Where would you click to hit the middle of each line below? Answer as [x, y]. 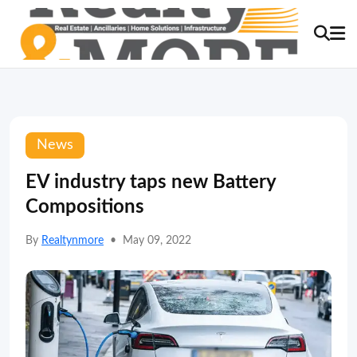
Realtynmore [73, 241]
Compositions [85, 207]
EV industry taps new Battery [151, 182]
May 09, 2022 [157, 241]
